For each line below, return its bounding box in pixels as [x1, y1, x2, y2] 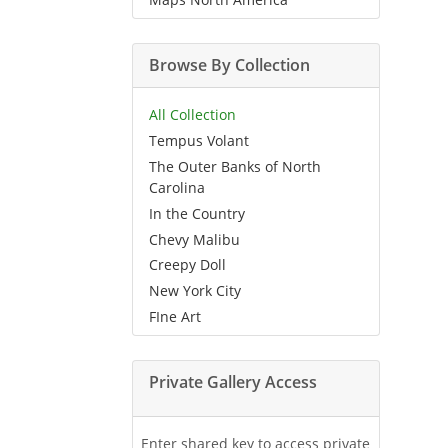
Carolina [149, 177, 205, 197]
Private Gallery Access [149, 370, 317, 393]
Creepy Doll [149, 255, 226, 275]
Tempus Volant [149, 131, 249, 151]
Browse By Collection [149, 54, 310, 77]
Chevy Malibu [149, 229, 240, 249]
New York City [149, 281, 241, 301]
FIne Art [149, 306, 201, 326]
